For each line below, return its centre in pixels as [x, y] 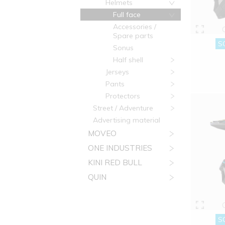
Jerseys [117, 72]
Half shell [128, 60]
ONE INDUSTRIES [120, 148]
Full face [127, 15]
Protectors [123, 96]
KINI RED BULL [115, 162]
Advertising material [127, 120]
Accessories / [135, 27]
